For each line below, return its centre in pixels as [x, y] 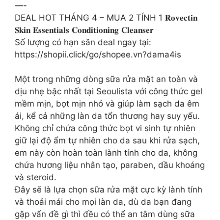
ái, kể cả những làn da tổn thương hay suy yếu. [107, 116]
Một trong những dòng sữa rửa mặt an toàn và [106, 79]
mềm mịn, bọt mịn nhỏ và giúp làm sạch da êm [107, 104]
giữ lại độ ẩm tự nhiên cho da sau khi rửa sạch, [107, 140]
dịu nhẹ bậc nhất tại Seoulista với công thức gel [109, 91]
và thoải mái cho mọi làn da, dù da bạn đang [103, 202]
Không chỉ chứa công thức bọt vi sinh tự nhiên [105, 128]
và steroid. [36, 177]
